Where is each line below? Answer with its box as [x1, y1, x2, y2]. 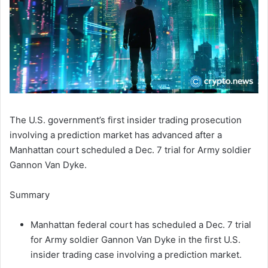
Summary [10, 189, 50, 201]
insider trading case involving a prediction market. [31, 249, 242, 261]
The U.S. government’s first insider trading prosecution [10, 114, 242, 126]
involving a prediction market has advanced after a [10, 129, 222, 141]
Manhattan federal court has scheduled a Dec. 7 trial [31, 219, 251, 231]
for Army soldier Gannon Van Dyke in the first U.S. [31, 234, 240, 246]
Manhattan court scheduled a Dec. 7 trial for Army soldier [10, 144, 251, 156]
